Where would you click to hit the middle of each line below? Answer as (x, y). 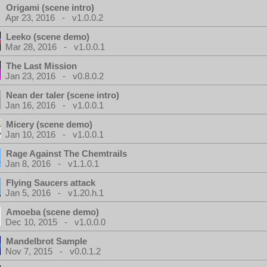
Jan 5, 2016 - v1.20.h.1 (55, 193)
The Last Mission (41, 66)
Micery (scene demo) (49, 124)
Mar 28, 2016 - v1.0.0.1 (55, 47)
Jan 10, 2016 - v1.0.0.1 (55, 134)
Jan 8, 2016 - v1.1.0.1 (52, 164)
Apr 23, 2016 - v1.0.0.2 (54, 18)
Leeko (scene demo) (48, 37)
